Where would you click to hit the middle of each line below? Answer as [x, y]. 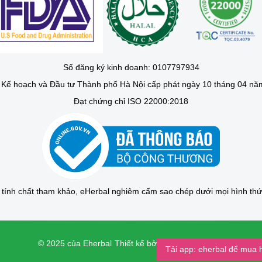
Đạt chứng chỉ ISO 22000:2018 [131, 101]
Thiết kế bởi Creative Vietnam [169, 243]
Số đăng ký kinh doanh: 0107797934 [131, 67]
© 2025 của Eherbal [75, 243]
